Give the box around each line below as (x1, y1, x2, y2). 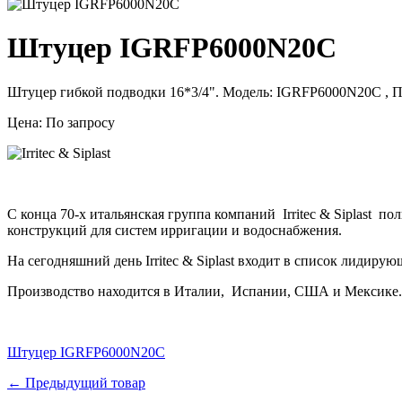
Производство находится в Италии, (7, 283, 228, 299)
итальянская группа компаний (90, 205, 279, 222)
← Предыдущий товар (7, 374, 145, 390)
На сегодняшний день (7, 252, 145, 268)
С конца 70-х (7, 205, 90, 222)
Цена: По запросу (7, 114, 115, 130)
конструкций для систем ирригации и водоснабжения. (7, 222, 342, 238)
